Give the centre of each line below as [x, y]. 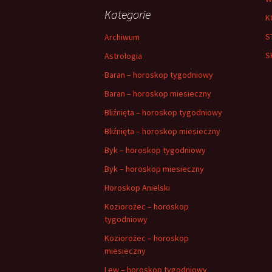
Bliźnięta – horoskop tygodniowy [163, 112]
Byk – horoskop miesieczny [154, 168]
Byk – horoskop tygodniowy [155, 150]
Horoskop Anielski [137, 187]
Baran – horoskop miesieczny [158, 93]
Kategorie [127, 14]
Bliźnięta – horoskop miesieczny [162, 131]
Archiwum [122, 37]
